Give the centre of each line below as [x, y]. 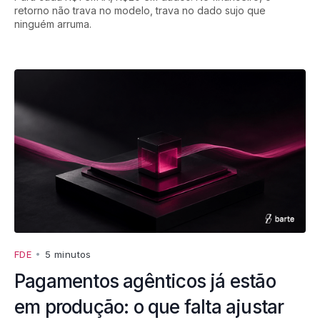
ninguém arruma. [53, 24]
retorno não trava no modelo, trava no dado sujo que [140, 10]
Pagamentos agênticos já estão [145, 281]
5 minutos [68, 254]
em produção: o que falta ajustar [149, 306]
